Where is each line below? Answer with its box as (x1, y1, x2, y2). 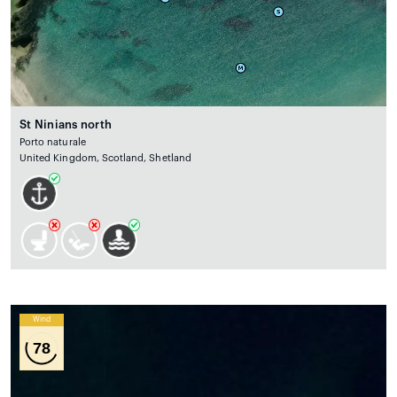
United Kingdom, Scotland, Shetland (19, 152, 191, 163)
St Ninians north (19, 118, 113, 130)
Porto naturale (19, 136, 86, 147)
